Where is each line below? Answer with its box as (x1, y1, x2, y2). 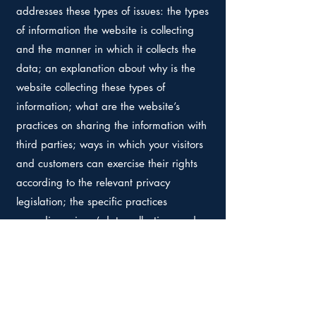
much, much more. (16, 233, 107, 246)
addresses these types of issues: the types (16, 4, 209, 18)
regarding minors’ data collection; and (16, 214, 196, 227)
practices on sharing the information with (16, 119, 207, 132)
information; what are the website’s (16, 99, 180, 113)
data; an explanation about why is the (16, 61, 195, 75)
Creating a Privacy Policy (53, 290, 169, 303)
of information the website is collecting (16, 23, 194, 37)
